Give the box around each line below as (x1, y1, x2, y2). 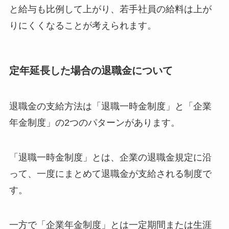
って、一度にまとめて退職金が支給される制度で (9, 168, 212, 179)
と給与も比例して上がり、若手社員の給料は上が (9, 4, 212, 15)
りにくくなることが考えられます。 (9, 20, 156, 31)
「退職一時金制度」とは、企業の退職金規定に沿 (9, 152, 212, 163)
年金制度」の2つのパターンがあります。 (9, 117, 180, 128)
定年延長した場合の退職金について (9, 65, 173, 77)
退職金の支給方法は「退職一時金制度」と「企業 (9, 101, 212, 111)
